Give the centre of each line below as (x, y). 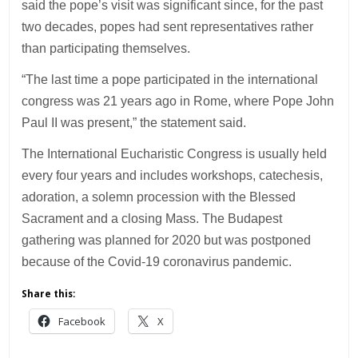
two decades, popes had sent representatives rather (168, 26)
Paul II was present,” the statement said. (134, 122)
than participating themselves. (106, 48)
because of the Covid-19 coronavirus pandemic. (157, 261)
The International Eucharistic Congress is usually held (175, 153)
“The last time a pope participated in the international (170, 79)
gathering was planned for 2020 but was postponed (167, 240)
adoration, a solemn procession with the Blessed (159, 197)
